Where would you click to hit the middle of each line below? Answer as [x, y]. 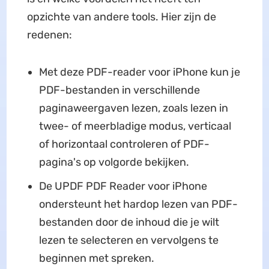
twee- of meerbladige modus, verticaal [135, 126]
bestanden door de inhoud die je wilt [129, 222]
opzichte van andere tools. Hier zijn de [121, 17]
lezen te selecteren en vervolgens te [128, 240]
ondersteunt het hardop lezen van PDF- [138, 204]
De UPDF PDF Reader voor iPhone [123, 186]
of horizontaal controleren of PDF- [124, 144]
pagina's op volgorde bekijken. [114, 162]
